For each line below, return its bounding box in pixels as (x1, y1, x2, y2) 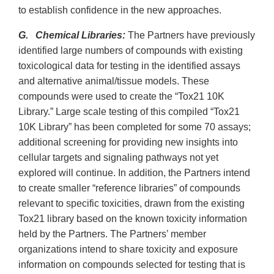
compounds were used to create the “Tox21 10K (18, 91, 224, 102)
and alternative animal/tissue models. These (18, 76, 209, 87)
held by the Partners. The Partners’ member (18, 229, 206, 240)
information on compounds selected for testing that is (18, 259, 245, 270)
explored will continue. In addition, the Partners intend (18, 168, 250, 179)
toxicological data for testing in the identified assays (18, 61, 240, 72)
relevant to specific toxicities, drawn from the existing (18, 198, 245, 209)
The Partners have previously (125, 30, 255, 41)
